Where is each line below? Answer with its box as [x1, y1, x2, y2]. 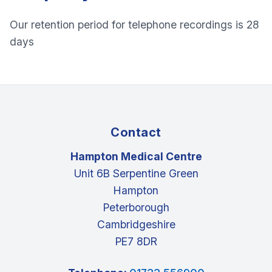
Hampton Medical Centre [70, 150, 202, 163]
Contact [110, 125, 161, 140]
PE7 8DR [115, 235, 157, 248]
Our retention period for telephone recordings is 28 [10, 18, 259, 31]
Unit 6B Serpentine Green [73, 167, 199, 180]
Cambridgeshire [97, 218, 175, 231]
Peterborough [103, 201, 169, 214]
